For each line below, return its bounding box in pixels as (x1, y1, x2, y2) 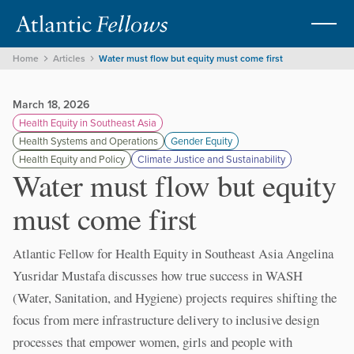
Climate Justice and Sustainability (137, 151, 285, 166)
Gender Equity (171, 133, 232, 148)
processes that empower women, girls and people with (13, 333, 292, 351)
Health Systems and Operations (19, 133, 158, 148)
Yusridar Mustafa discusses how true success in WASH (13, 266, 303, 284)
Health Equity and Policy (19, 151, 125, 166)
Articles (52, 51, 85, 65)
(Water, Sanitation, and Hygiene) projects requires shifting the (13, 288, 337, 307)
